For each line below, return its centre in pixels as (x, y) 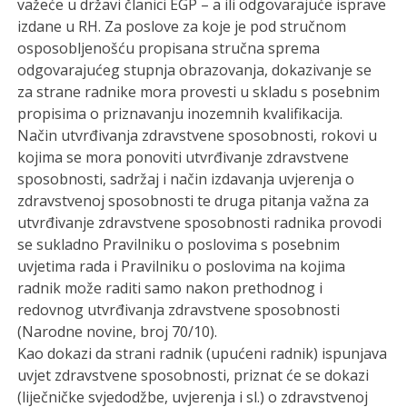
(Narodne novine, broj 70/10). (118, 331)
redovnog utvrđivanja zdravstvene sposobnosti (179, 309)
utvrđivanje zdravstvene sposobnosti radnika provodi (200, 222)
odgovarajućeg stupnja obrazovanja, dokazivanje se (195, 69)
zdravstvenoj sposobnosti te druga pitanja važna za (194, 200)
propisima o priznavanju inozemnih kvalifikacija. (180, 113)
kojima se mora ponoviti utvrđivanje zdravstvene (184, 157)
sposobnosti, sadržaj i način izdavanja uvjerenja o (186, 179)
